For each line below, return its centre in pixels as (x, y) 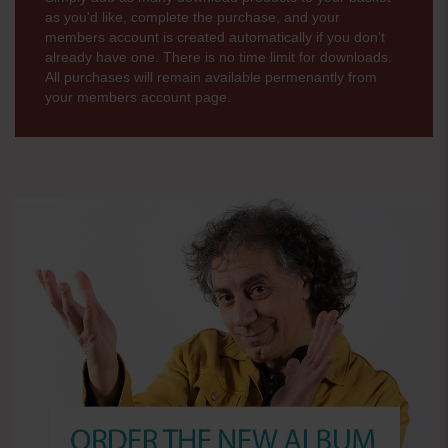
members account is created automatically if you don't (215, 36)
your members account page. (138, 96)
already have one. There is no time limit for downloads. (218, 56)
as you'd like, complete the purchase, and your (192, 16)
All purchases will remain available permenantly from (211, 76)
